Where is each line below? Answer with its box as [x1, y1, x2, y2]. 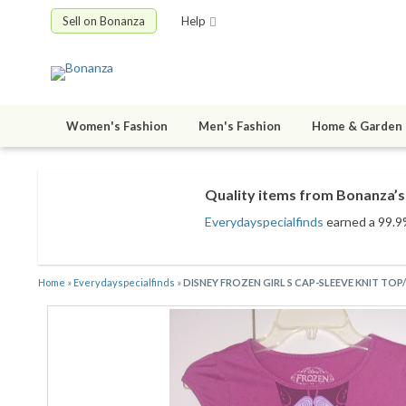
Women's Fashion [66, 119, 168, 134]
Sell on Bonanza [63, 14, 145, 28]
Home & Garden [312, 119, 402, 134]
